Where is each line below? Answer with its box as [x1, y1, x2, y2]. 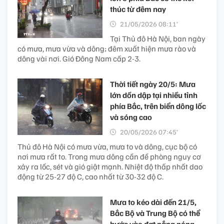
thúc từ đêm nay [110, 3, 166, 14]
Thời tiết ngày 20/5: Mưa [110, 78, 195, 89]
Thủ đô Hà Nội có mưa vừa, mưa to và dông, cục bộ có [17, 141, 197, 151]
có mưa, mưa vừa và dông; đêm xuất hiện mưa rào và [17, 43, 196, 53]
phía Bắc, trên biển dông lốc [110, 100, 206, 111]
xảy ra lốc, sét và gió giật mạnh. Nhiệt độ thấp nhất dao [17, 161, 202, 171]
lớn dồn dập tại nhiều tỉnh [110, 89, 197, 100]
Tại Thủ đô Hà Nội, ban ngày [110, 33, 205, 43]
